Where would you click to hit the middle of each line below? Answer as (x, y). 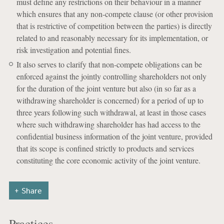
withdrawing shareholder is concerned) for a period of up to (110, 100)
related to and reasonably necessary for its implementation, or (112, 38)
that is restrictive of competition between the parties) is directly (114, 26)
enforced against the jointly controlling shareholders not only (111, 76)
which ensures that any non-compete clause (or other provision (114, 14)
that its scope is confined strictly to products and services (105, 148)
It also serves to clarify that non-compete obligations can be (109, 64)
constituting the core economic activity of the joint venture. (108, 160)
